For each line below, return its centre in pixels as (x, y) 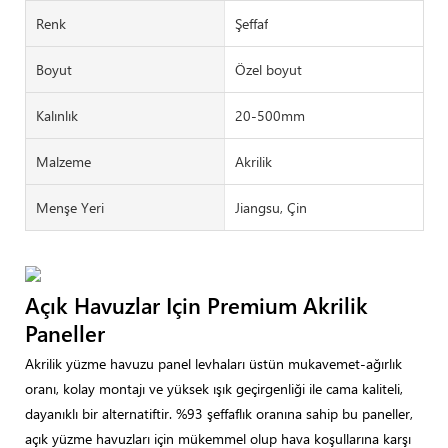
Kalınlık (57, 115)
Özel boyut (268, 69)
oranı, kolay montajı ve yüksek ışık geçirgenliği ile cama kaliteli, (214, 389)
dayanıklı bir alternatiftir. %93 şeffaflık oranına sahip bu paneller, (219, 414)
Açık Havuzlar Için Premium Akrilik (196, 304)
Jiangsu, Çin (270, 207)
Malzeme (63, 161)
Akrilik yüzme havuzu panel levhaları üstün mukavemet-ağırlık (213, 364)
